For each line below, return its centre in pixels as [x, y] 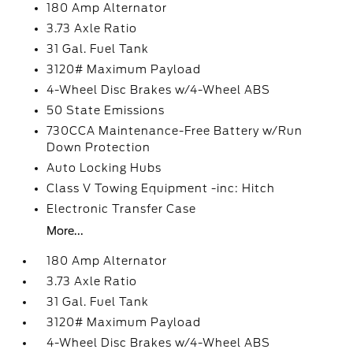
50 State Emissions [106, 110]
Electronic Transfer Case [122, 209]
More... [65, 231]
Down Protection [99, 147]
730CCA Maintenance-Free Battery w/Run [175, 131]
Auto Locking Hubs [104, 168]
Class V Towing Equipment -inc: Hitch [161, 188]
